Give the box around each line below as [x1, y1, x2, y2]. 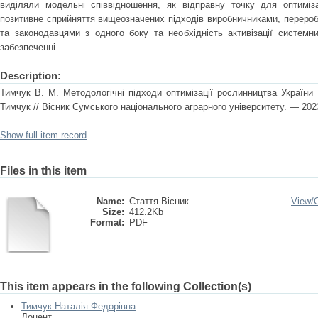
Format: [90, 217, 124, 228]
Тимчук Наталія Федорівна [21, 301, 136, 312]
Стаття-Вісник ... [129, 196, 200, 207]
